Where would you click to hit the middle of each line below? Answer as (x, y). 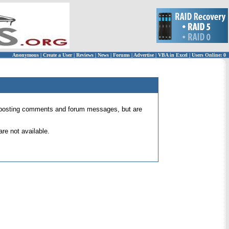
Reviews (85, 55)
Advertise (144, 55)
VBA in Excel (173, 55)
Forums (121, 55)
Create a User (58, 55)
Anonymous (26, 55)
